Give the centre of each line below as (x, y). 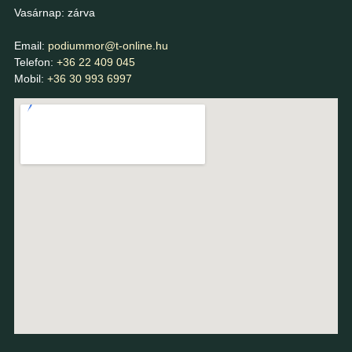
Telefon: (35, 62)
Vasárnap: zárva (54, 12)
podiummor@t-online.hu (108, 45)
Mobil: (30, 78)
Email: (29, 45)
